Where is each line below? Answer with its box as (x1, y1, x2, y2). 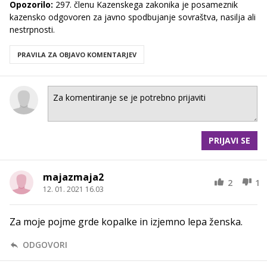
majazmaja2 (43, 170, 104, 184)
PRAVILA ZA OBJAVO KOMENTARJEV (17, 50, 136, 60)
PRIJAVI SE (209, 135, 250, 147)
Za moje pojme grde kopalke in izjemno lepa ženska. (10, 215, 243, 229)
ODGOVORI (23, 239, 67, 251)
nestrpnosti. (10, 24, 55, 36)
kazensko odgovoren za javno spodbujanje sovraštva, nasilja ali (10, 11, 256, 23)
